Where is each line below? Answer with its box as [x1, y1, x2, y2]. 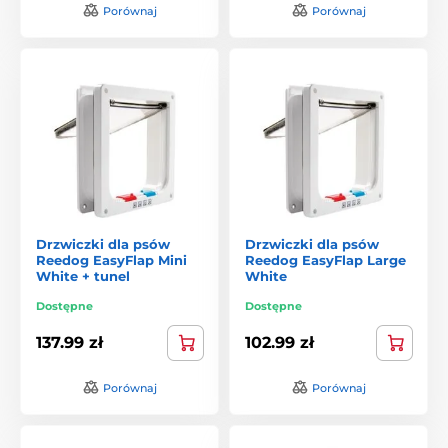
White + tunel [36, 267, 130, 284]
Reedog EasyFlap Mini [36, 251, 187, 268]
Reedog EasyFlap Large [245, 251, 406, 268]
